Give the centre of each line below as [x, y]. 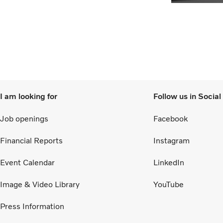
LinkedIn [169, 163]
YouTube [168, 185]
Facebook [170, 119]
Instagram [171, 141]
